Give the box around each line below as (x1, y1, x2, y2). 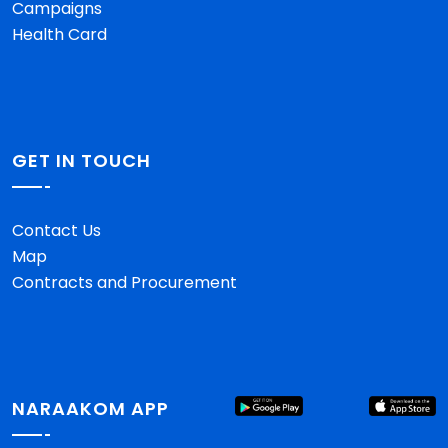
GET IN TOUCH (12, 148, 151, 173)
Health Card (12, 23, 107, 46)
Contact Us (12, 219, 101, 242)
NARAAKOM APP (12, 396, 169, 421)
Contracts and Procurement (12, 271, 237, 294)
